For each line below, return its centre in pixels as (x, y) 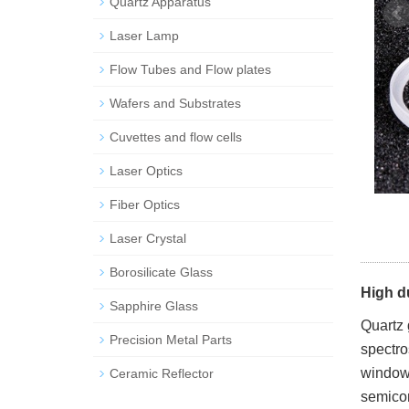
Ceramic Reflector (162, 373)
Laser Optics (146, 171)
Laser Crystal (148, 238)
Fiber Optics (145, 204)
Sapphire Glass (154, 306)
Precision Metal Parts (171, 340)
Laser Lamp (144, 36)
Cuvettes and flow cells (176, 137)
